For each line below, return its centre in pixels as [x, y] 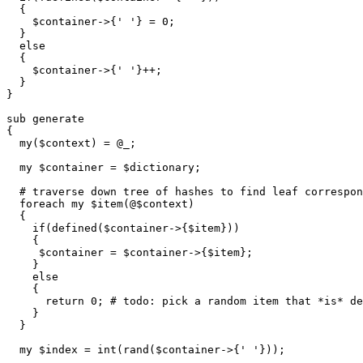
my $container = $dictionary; [104, 168]
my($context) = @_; [71, 143]
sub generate [45, 119]
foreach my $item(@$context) [100, 204]
